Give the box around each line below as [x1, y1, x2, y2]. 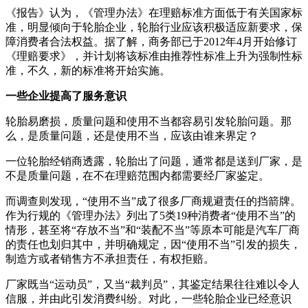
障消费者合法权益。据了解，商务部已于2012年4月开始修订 [5, 35, 297, 47]
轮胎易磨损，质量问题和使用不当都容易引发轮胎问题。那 [5, 115, 291, 127]
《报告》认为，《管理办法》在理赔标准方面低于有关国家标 [5, 6, 302, 19]
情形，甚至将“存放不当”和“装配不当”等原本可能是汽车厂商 [5, 223, 300, 236]
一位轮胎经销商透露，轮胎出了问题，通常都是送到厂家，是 [5, 155, 302, 167]
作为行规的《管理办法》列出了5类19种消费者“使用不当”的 [5, 209, 296, 221]
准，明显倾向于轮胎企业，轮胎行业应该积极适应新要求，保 [5, 21, 302, 33]
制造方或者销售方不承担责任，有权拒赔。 [5, 252, 214, 265]
